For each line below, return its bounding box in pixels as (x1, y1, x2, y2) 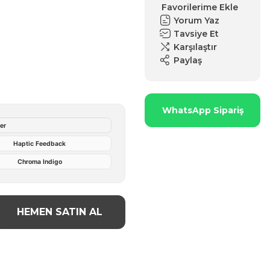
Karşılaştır (174, 41, 217, 52)
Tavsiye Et (174, 28, 219, 39)
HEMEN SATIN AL (16, 206, 102, 218)
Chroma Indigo (17, 157, 62, 166)
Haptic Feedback (13, 139, 66, 148)
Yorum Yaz (174, 14, 219, 26)
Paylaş (174, 54, 202, 66)
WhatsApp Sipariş (162, 104, 243, 116)
